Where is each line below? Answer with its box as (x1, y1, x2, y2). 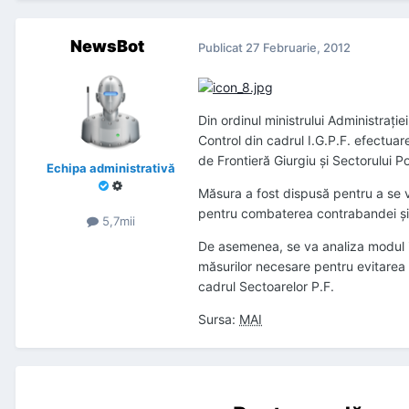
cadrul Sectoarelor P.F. (198, 278, 334, 295)
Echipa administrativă (46, 161, 175, 176)
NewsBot (69, 37, 144, 57)
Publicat (198, 39, 246, 55)
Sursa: (198, 311, 239, 328)
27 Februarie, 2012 (246, 39, 351, 55)
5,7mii (98, 214, 135, 229)
